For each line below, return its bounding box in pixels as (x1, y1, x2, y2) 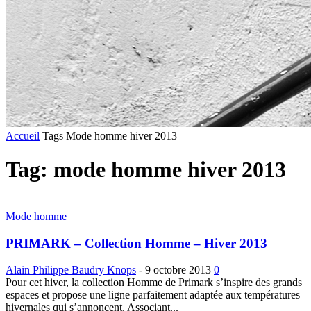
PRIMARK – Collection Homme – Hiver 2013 (6, 235, 267, 251)
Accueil (6, 130, 40, 142)
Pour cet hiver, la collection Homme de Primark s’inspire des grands (6, 276, 302, 289)
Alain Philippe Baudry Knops (6, 264, 136, 276)
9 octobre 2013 (145, 264, 211, 276)
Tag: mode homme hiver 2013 (6, 157, 286, 183)
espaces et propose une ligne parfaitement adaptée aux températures (6, 289, 300, 301)
